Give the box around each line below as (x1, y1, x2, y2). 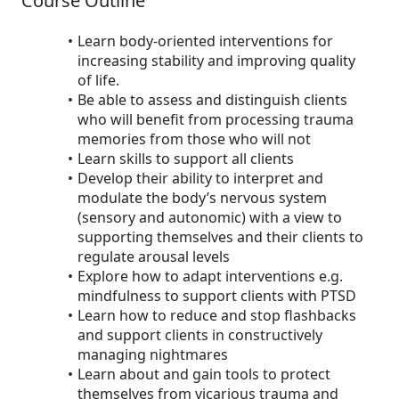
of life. (77, 70, 119, 90)
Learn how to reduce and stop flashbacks (77, 305, 356, 325)
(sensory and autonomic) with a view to (77, 208, 342, 227)
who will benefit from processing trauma (77, 110, 354, 129)
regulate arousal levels (77, 247, 230, 266)
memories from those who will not (77, 129, 311, 149)
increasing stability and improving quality (77, 51, 355, 70)
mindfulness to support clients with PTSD (77, 286, 356, 305)
